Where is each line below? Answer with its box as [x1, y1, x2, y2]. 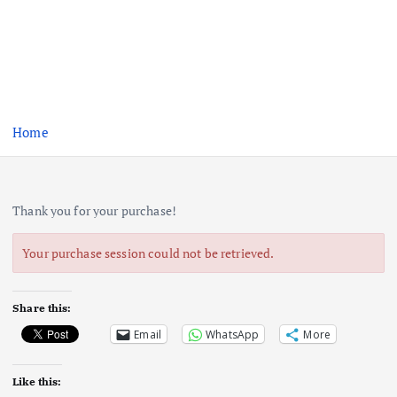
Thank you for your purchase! [12, 202, 177, 220]
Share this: [12, 301, 72, 315]
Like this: [12, 375, 62, 389]
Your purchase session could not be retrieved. [22, 245, 275, 262]
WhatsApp [206, 326, 260, 342]
